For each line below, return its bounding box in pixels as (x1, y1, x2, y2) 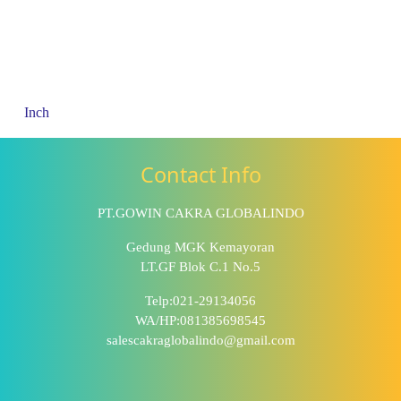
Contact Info (140, 160, 261, 190)
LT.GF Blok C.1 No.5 (141, 260, 260, 275)
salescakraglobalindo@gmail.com (106, 333, 295, 348)
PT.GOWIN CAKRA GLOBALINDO (97, 206, 304, 221)
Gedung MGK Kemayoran (126, 240, 275, 255)
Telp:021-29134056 (145, 294, 256, 309)
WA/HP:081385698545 (135, 313, 266, 328)
